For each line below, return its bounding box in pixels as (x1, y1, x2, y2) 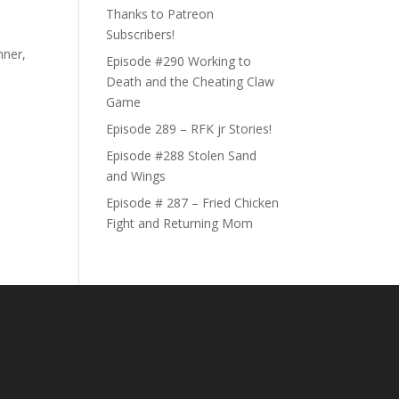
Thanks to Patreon (106, 4, 215, 22)
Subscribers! (106, 25, 175, 43)
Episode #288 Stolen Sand (106, 146, 257, 164)
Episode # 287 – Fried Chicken (106, 193, 280, 211)
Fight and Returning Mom (106, 214, 254, 232)
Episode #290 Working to (106, 52, 252, 69)
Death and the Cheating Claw (106, 72, 275, 90)
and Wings (106, 167, 167, 184)
